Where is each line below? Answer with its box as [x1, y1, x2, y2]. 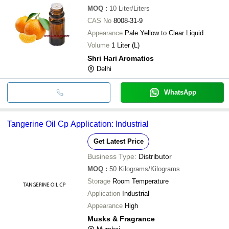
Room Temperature [112, 177, 169, 185]
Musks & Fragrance [87, 214, 155, 223]
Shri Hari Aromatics [87, 54, 154, 62]
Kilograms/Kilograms [119, 165, 180, 173]
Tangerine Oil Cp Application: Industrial [7, 119, 149, 128]
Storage [87, 177, 110, 185]
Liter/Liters [119, 4, 150, 12]
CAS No [87, 16, 111, 25]
